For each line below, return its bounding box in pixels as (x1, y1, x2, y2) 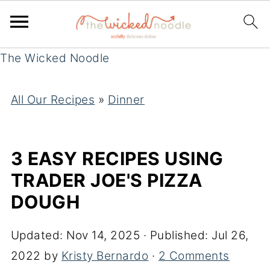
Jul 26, (212, 228, 249, 242)
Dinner (107, 93, 145, 107)
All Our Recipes (10, 93, 95, 107)
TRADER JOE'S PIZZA (10, 169, 202, 191)
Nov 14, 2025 (66, 228, 140, 242)
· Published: (140, 228, 212, 242)
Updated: (10, 228, 67, 242)
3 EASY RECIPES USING (10, 148, 224, 169)
